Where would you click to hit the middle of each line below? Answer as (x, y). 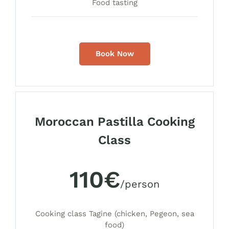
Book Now (114, 53)
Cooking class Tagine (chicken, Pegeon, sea (114, 213)
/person (140, 184)
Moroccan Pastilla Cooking (114, 121)
